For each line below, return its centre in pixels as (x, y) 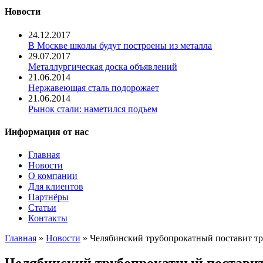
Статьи (42, 208)
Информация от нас (47, 131)
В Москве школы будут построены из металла (120, 45)
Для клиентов (56, 187)
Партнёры (48, 197)
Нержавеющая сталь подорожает (94, 87)
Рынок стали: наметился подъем (93, 109)
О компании (53, 176)
